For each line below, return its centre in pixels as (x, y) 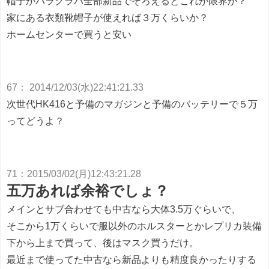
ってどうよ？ (35, 121)
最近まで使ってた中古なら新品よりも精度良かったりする (131, 260)
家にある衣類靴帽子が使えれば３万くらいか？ (107, 18)
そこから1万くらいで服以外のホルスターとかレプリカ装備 (134, 226)
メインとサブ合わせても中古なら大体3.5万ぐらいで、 (124, 209)
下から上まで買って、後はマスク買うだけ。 (103, 243)
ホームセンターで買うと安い (69, 35)
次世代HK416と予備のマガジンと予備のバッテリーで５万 (132, 104)
